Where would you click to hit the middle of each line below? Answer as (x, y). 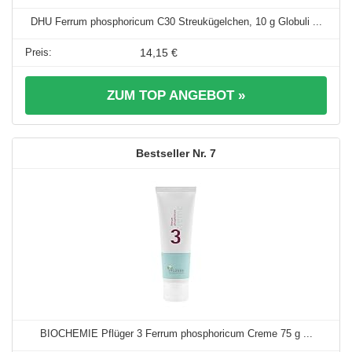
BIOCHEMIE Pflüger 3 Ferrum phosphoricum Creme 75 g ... (176, 334)
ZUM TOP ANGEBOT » (176, 96)
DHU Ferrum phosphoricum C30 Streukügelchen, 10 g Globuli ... (176, 22)
